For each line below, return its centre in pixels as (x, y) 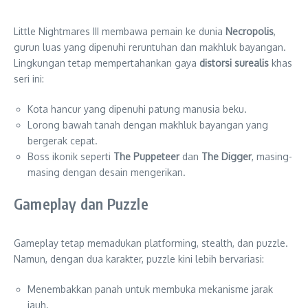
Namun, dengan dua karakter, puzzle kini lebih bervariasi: (139, 259)
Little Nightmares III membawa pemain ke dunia (120, 32)
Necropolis (250, 32)
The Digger (227, 157)
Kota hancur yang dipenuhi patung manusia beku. (137, 109)
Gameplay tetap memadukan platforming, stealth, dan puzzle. (151, 243)
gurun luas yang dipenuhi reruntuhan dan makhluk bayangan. (150, 47)
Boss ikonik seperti (70, 157)
